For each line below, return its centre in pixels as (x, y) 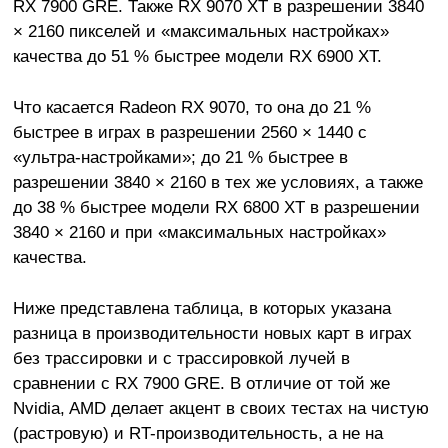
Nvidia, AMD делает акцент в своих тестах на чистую (220, 408)
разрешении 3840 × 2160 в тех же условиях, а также (217, 182)
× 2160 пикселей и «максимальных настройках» (200, 31)
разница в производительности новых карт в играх (212, 333)
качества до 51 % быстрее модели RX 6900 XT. (197, 56)
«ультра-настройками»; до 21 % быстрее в (180, 157)
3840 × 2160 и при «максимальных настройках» (199, 232)
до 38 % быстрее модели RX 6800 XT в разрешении (216, 207)
